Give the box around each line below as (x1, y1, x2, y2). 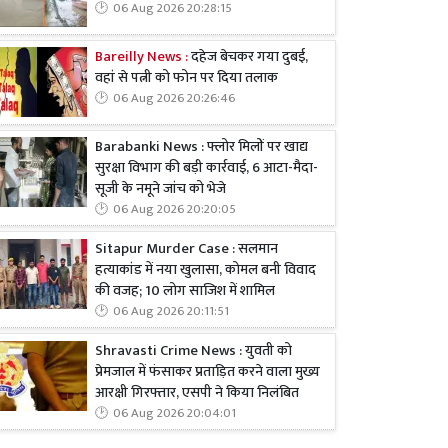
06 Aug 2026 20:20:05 (113, 198, 236, 220)
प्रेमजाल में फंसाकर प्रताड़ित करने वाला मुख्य (95, 359, 320, 384)
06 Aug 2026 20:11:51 (113, 300, 229, 322)
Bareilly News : (95, 45, 188, 70)
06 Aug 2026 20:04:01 (113, 402, 236, 424)
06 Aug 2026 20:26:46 (113, 88, 235, 110)
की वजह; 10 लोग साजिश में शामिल (95, 278, 275, 303)
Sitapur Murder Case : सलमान (95, 236, 278, 261)
